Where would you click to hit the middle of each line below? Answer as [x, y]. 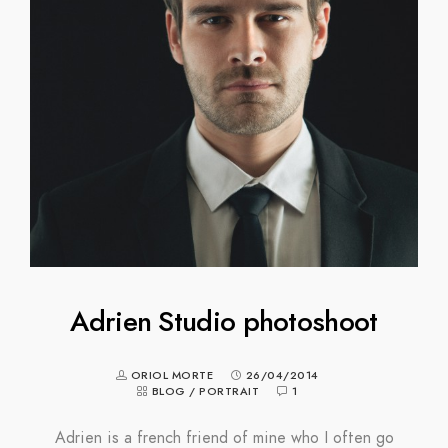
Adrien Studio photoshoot [224, 321]
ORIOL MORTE [173, 375]
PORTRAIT [229, 391]
